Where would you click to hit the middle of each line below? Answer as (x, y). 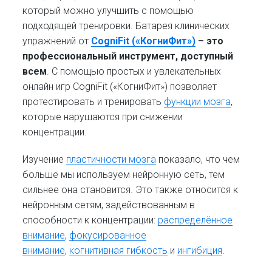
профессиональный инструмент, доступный (128, 56)
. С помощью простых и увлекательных (134, 72)
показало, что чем (198, 159)
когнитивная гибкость (119, 250)
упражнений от (57, 41)
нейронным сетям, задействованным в (109, 205)
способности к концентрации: (90, 220)
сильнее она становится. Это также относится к (131, 189)
